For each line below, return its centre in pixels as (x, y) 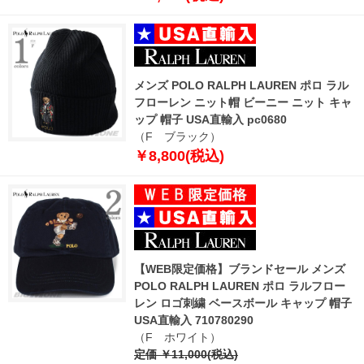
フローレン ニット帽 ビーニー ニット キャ (243, 102)
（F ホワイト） (178, 337)
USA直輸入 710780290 (194, 320)
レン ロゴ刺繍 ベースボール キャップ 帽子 (243, 303)
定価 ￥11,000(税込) (186, 354)
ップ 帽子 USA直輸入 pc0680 (210, 119)
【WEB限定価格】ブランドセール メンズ (240, 269)
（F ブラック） (178, 136)
